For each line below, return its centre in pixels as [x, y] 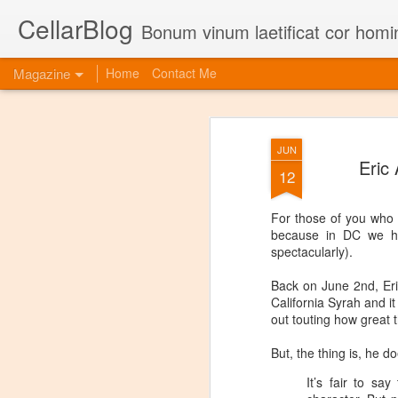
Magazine [42, 73]
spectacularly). [312, 251]
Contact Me [184, 73]
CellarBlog [76, 28]
